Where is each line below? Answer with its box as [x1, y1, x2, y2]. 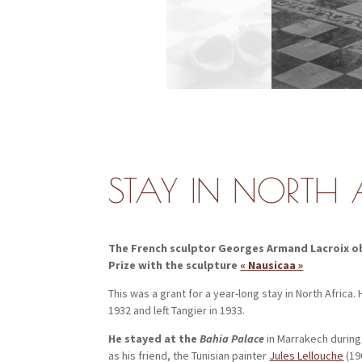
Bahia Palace [200, 330, 265, 346]
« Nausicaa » [240, 257, 304, 272]
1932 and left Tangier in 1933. [108, 302, 246, 318]
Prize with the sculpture [108, 257, 241, 272]
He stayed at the [108, 330, 200, 346]
